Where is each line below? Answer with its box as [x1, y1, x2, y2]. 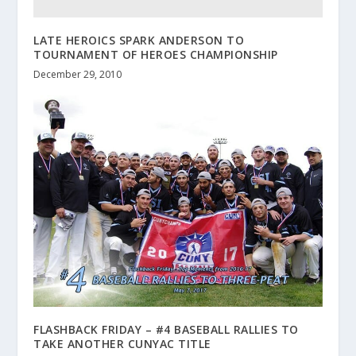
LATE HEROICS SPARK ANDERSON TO [33, 33, 245, 48]
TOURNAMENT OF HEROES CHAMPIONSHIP [33, 47, 278, 63]
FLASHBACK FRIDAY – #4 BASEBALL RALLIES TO [33, 321, 299, 337]
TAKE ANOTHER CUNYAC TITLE [33, 335, 211, 351]
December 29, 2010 [33, 68, 122, 82]
